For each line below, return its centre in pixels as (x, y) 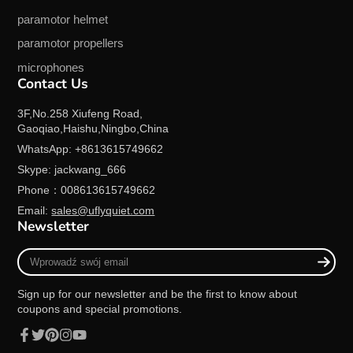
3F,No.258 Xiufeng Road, (80, 113)
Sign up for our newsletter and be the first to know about (158, 294)
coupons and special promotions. (100, 309)
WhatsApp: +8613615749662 (91, 149)
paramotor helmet (63, 19)
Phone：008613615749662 (87, 190)
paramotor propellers (71, 43)
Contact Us (53, 84)
